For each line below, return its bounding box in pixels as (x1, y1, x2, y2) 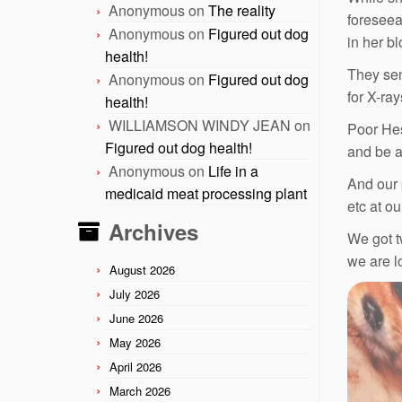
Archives (109, 215, 198, 247)
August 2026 (109, 260, 175, 278)
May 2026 (109, 333, 161, 351)
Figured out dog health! (105, 136, 252, 158)
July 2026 (109, 284, 160, 302)
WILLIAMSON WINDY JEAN (109, 114, 291, 135)
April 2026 (109, 357, 162, 375)
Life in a (208, 160, 258, 181)
